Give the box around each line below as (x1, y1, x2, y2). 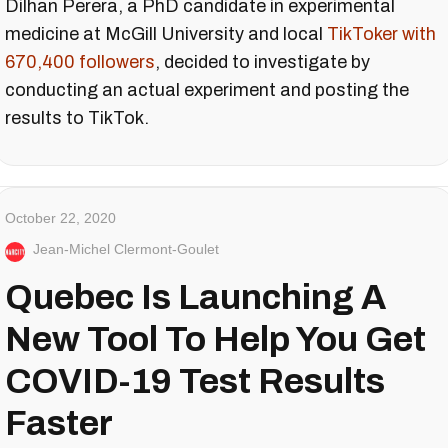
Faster (5, 403, 113, 442)
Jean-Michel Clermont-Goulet (33, 240, 219, 257)
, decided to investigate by (155, 51, 370, 72)
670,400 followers (5, 51, 155, 72)
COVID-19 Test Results (5, 361, 385, 400)
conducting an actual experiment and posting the (5, 79, 409, 100)
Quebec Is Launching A (5, 277, 386, 316)
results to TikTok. (5, 107, 149, 128)
